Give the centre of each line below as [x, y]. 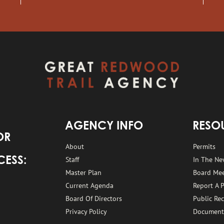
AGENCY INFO [104, 126]
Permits [204, 146]
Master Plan [84, 172]
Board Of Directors [94, 198]
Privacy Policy [86, 211]
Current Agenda [90, 185]
